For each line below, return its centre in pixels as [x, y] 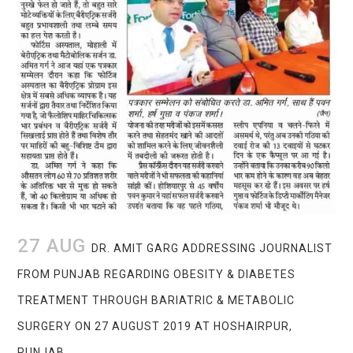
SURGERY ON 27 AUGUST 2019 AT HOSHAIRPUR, [155, 326]
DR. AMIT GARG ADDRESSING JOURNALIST [212, 248]
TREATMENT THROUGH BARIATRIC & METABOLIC [156, 300]
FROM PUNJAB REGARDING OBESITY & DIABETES [157, 274]
